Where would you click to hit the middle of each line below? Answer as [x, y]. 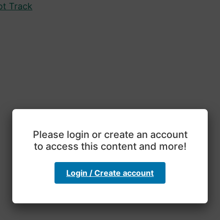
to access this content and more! [110, 147]
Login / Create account [110, 173]
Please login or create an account [110, 135]
